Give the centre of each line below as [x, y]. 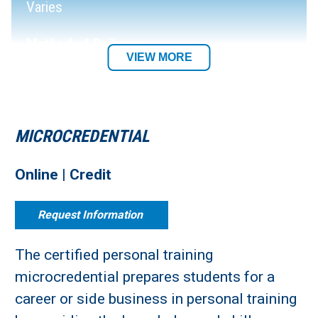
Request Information [92, 215]
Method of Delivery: [85, 44]
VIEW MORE [159, 57]
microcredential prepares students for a [145, 277]
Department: [64, 118]
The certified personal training [114, 255]
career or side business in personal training [156, 299]
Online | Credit [63, 175]
